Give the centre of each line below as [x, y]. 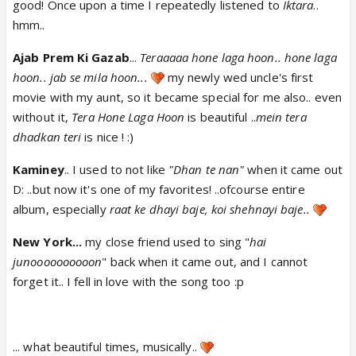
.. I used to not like [114, 169]
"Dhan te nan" [206, 169]
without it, [43, 116]
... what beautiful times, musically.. [106, 346]
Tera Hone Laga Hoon [128, 116]
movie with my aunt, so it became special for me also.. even [177, 97]
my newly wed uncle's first [239, 77]
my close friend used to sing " [168, 241]
